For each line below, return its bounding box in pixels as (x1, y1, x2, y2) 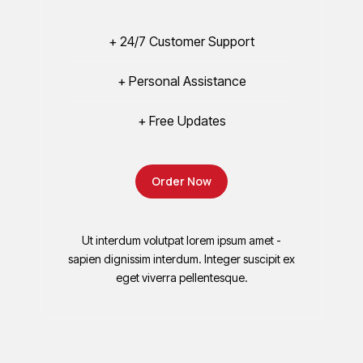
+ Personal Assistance (117, 72, 246, 89)
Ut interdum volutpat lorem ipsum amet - (82, 233, 281, 247)
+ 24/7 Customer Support (109, 32, 254, 49)
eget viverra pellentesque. (115, 270, 248, 284)
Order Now (152, 173, 211, 189)
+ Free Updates (137, 112, 226, 129)
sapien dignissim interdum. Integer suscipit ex (68, 251, 295, 266)
